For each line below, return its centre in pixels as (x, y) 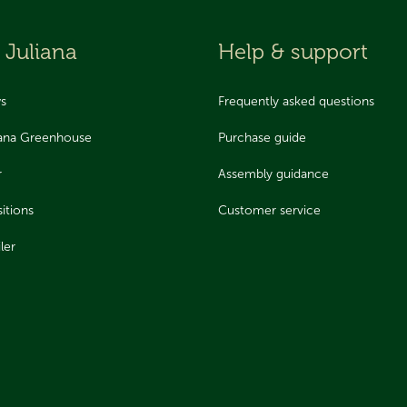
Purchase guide (262, 137)
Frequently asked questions (296, 101)
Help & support (293, 52)
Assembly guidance (273, 174)
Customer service (269, 210)
